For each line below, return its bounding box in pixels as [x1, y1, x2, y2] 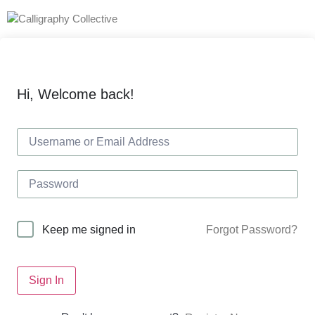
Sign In [29, 274, 64, 286]
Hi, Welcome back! [17, 86, 134, 102]
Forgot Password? [206, 223, 297, 236]
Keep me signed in [42, 224, 136, 236]
